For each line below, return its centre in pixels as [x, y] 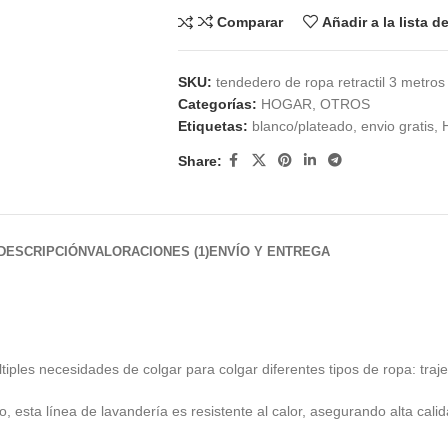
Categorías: [217, 104]
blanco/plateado [302, 126]
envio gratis [397, 126]
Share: [199, 160]
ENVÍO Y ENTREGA [269, 252]
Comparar [249, 22]
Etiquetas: [212, 126]
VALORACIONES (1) [147, 252]
